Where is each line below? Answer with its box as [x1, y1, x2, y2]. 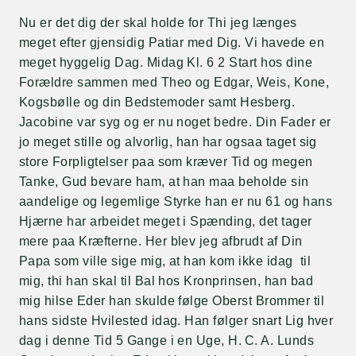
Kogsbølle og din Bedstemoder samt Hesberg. [19, 95, 296, 109]
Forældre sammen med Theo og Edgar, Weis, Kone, [19, 75, 330, 89]
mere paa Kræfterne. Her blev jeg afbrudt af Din [19, 234, 303, 248]
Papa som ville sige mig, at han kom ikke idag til [19, 254, 311, 268]
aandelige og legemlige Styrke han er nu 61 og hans [19, 195, 333, 208]
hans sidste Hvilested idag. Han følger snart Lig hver [19, 314, 334, 327]
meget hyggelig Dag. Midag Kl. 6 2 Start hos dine [19, 56, 313, 69]
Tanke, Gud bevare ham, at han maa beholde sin [19, 175, 309, 188]
